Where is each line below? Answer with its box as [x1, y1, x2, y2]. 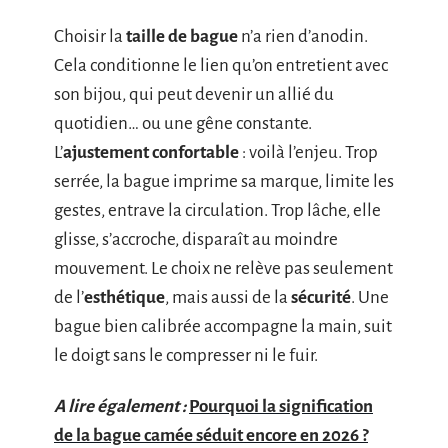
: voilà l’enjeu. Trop [239, 142, 378, 162]
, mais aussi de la [165, 287, 291, 307]
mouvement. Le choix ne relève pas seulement [54, 258, 393, 278]
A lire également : [54, 397, 186, 416]
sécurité [291, 287, 351, 307]
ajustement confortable [63, 142, 239, 162]
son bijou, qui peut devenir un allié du [54, 84, 334, 104]
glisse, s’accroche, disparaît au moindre [54, 229, 338, 249]
